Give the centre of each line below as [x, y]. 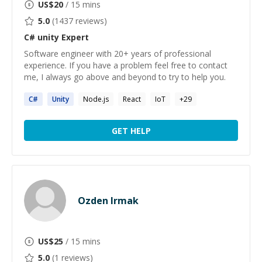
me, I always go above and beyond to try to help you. [125, 77]
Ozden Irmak [108, 201]
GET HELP [131, 130]
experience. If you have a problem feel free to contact [126, 65]
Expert [74, 37]
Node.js [96, 99]
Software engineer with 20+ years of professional [118, 54]
